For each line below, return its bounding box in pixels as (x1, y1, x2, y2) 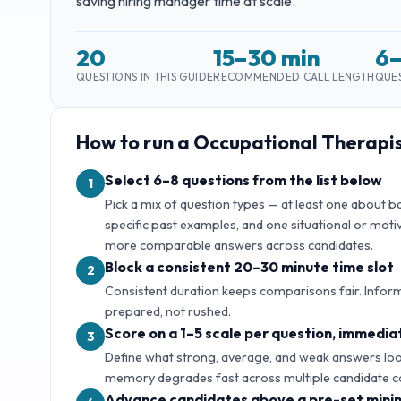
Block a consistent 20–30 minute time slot (105, 258, 394, 277)
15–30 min (213, 43, 321, 73)
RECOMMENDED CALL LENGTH (213, 70, 375, 84)
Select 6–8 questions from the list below (105, 171, 382, 190)
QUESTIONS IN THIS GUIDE (76, 70, 214, 84)
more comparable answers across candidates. (105, 237, 373, 254)
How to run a (76, 130, 193, 156)
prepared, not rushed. (105, 303, 231, 320)
